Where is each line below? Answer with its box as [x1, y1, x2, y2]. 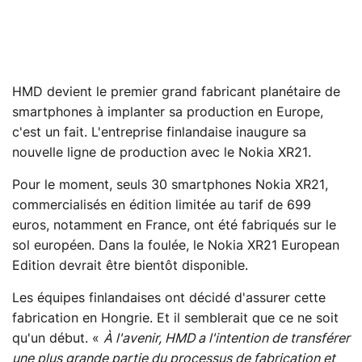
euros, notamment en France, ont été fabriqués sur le [12, 219, 336, 233]
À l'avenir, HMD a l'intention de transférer [103, 332, 350, 346]
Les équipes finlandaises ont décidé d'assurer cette [12, 292, 326, 305]
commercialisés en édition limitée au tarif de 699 [12, 199, 311, 213]
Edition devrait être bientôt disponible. [12, 259, 248, 273]
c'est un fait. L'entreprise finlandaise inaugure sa [12, 126, 306, 140]
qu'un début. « [12, 332, 103, 346]
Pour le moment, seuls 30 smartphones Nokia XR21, [12, 179, 328, 192]
